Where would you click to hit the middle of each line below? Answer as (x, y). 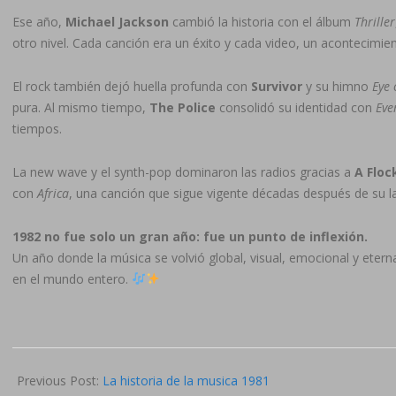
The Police (183, 107)
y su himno (337, 86)
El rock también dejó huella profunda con (132, 86)
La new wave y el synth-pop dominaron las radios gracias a (183, 171)
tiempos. (37, 128)
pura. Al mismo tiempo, (81, 107)
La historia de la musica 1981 (186, 380)
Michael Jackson (117, 21)
